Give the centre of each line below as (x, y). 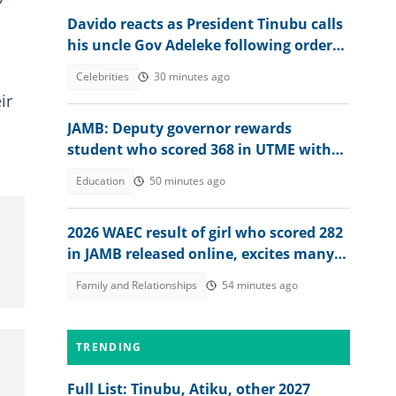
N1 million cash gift (136, 171)
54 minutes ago (260, 285)
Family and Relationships (137, 285)
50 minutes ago (187, 181)
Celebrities (103, 76)
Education (100, 181)
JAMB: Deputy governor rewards (179, 128)
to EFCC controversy (137, 66)
